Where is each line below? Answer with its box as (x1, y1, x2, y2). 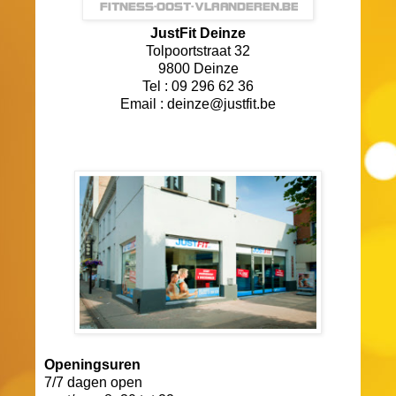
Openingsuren (44, 357, 141, 373)
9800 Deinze (157, 61, 239, 77)
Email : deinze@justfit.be (120, 96, 276, 112)
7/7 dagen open (44, 375, 142, 391)
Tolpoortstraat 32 (146, 43, 250, 59)
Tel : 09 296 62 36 (142, 79, 254, 95)
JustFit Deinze (150, 26, 246, 42)
